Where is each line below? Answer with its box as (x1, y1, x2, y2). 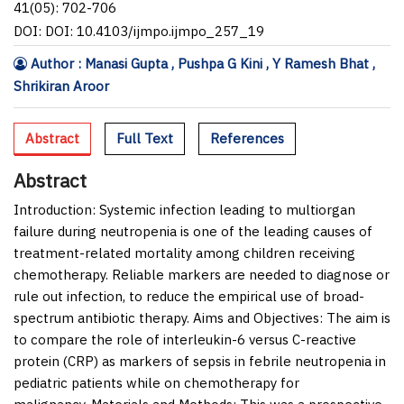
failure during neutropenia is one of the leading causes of (14, 222, 372, 240)
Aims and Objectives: (193, 308, 323, 326)
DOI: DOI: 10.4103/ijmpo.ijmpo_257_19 (14, 22, 264, 40)
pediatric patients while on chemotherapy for (14, 373, 299, 391)
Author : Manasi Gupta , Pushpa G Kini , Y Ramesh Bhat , (27, 54, 375, 72)
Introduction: (14, 200, 96, 218)
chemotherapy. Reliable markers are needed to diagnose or (14, 265, 390, 283)
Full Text (116, 129, 173, 147)
